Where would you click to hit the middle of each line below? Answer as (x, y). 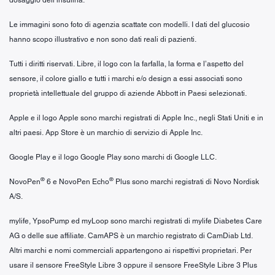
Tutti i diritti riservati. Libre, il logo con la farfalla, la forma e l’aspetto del (126, 64)
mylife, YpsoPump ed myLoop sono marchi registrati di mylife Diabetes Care (136, 221)
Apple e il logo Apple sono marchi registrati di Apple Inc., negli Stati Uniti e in (136, 118)
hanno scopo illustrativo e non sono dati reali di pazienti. (103, 39)
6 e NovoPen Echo (77, 181)
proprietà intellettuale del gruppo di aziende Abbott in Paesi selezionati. (128, 93)
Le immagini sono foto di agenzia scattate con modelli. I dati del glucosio (130, 24)
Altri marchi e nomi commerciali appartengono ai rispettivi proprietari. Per (130, 250)
